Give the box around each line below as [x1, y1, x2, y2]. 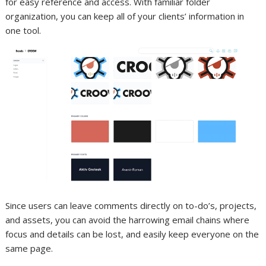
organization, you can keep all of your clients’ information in [5, 9, 245, 22]
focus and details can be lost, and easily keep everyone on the [5, 227, 259, 240]
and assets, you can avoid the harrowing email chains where [5, 213, 250, 226]
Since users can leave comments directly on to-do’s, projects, [5, 199, 257, 211]
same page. [5, 242, 53, 254]
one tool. [5, 24, 42, 36]
